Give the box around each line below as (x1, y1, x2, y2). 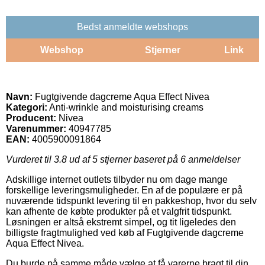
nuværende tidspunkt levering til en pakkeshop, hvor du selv (6, 195, 257, 206)
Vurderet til (6, 154, 54, 164)
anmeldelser (186, 154, 240, 164)
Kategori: (6, 102, 47, 112)
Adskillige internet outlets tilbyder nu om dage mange (6, 174, 228, 185)
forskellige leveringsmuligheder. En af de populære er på (6, 185, 243, 195)
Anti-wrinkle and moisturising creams (47, 102, 203, 112)
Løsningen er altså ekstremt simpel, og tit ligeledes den (6, 216, 236, 227)
